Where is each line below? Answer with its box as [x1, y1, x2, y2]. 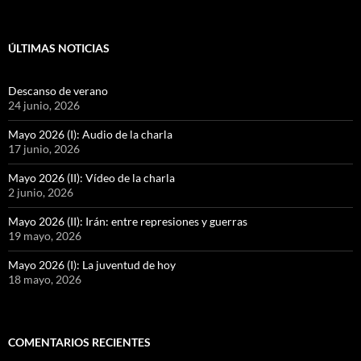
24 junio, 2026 [8, 98, 80, 113]
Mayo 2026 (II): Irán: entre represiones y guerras [8, 214, 247, 229]
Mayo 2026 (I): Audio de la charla [8, 127, 172, 142]
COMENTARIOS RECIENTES [8, 335, 151, 350]
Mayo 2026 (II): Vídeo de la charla [8, 171, 175, 185]
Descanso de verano [8, 84, 108, 98]
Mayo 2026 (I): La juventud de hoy [8, 258, 176, 272]
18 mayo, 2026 [8, 272, 81, 287]
